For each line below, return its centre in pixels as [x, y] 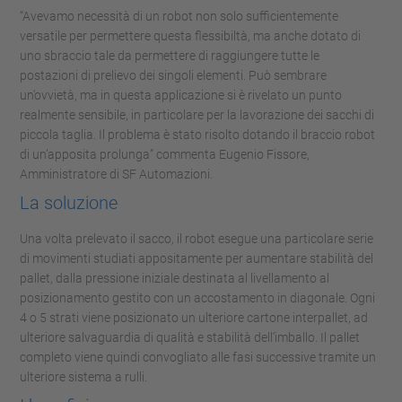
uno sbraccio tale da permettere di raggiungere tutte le [170, 56]
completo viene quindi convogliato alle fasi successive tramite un [198, 357]
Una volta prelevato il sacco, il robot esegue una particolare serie [197, 239]
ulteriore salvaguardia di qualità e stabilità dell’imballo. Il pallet [190, 337]
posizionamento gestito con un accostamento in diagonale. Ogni [197, 298]
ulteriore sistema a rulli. [83, 377]
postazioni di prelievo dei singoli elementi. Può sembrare [173, 75]
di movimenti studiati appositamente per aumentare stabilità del [197, 258]
